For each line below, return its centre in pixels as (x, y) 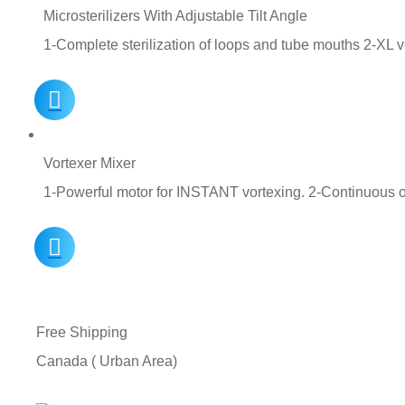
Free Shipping (82, 332)
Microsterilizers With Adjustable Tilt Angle (175, 15)
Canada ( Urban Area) (107, 361)
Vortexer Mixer (89, 163)
